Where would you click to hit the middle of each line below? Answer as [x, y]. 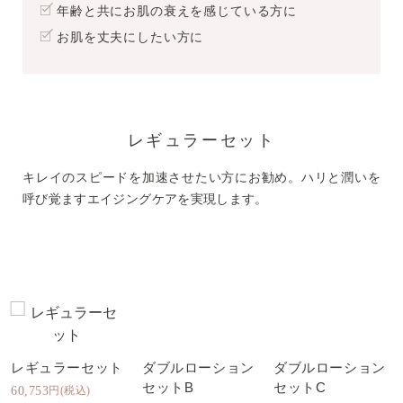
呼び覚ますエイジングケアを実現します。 [145, 199]
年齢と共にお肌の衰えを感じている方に [177, 11]
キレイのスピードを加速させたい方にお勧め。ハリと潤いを [201, 178]
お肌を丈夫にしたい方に [130, 37]
